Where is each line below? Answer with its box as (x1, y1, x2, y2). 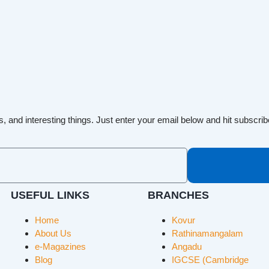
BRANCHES (148, 189, 209, 201)
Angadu (172, 241, 202, 252)
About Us (35, 228, 71, 238)
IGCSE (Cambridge (172, 254, 249, 265)
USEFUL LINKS (11, 189, 89, 201)
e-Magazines (35, 241, 86, 252)
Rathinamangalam (172, 228, 243, 238)
